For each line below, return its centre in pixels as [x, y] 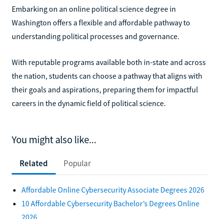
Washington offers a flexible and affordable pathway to [101, 22]
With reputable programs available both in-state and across [109, 62]
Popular [77, 163]
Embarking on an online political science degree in [94, 9]
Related [34, 163]
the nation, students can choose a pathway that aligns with [107, 76]
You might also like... [54, 140]
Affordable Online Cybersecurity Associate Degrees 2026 [113, 189]
